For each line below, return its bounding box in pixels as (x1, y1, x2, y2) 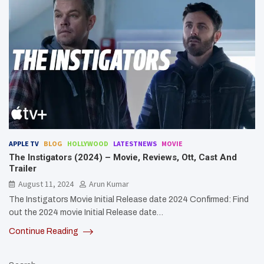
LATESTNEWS (113, 139, 157, 148)
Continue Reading (9, 227, 80, 236)
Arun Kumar (89, 179, 129, 190)
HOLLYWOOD (67, 139, 108, 148)
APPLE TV (9, 139, 39, 148)
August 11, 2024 (18, 179, 74, 190)
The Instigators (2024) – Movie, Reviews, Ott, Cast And (9, 152, 237, 163)
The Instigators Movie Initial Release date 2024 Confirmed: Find (9, 195, 249, 204)
